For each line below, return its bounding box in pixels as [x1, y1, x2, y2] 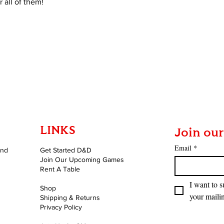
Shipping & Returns [40, 193, 100, 202]
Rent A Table [40, 165, 80, 173]
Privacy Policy [40, 203, 82, 211]
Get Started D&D [40, 146, 91, 154]
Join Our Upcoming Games [40, 155, 124, 164]
